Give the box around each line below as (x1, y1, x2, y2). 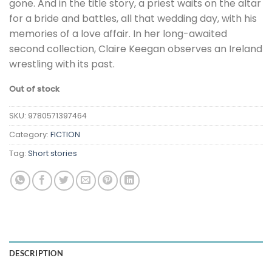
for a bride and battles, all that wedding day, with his (9, 12, 257, 26)
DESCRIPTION (9, 248, 63, 259)
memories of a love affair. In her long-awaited (9, 27, 227, 41)
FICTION (50, 129, 80, 140)
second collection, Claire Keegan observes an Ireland (9, 42, 262, 56)
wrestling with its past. (9, 57, 115, 72)
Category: (9, 129, 50, 140)
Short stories (28, 148, 77, 159)
